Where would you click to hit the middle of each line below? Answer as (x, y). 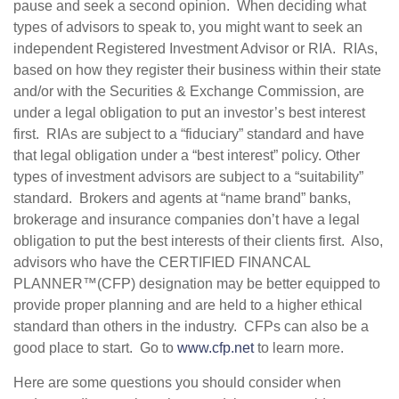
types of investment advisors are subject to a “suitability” (188, 176)
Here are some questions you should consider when (177, 382)
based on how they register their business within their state (197, 69)
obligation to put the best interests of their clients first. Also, (198, 240)
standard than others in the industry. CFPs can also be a (191, 326)
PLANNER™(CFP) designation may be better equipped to (197, 283)
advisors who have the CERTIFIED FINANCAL (162, 262)
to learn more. (301, 347)
